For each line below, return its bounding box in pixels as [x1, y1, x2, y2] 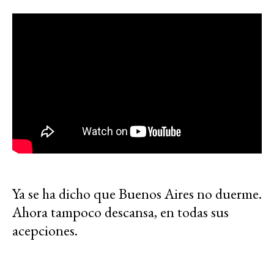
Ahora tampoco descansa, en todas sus [12, 202, 229, 221]
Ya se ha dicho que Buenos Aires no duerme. [12, 183, 262, 203]
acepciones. [12, 220, 78, 240]
